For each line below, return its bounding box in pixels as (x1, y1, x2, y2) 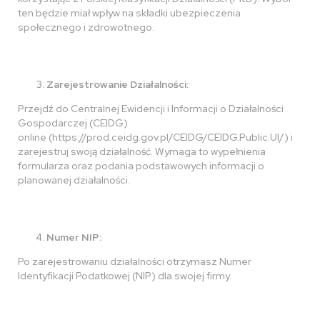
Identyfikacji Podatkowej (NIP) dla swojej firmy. (18, 269, 231, 282)
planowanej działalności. (18, 174, 130, 186)
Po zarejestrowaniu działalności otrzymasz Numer (18, 255, 251, 268)
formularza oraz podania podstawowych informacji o (18, 159, 264, 172)
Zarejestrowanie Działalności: (46, 78, 189, 91)
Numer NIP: (46, 231, 101, 244)
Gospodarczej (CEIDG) (18, 116, 128, 129)
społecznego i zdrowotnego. (18, 21, 154, 34)
